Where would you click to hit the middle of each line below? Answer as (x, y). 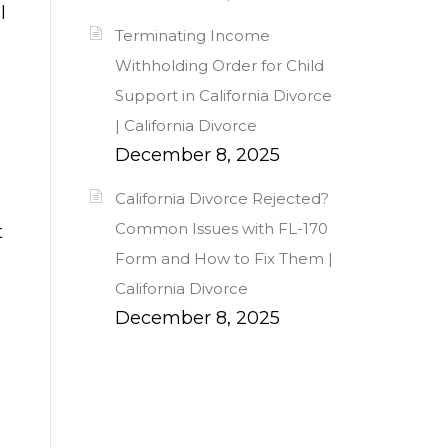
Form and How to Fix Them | (224, 259)
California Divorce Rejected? (222, 199)
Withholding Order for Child (219, 66)
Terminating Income (192, 36)
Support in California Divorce (223, 96)
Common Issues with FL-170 (221, 229)
